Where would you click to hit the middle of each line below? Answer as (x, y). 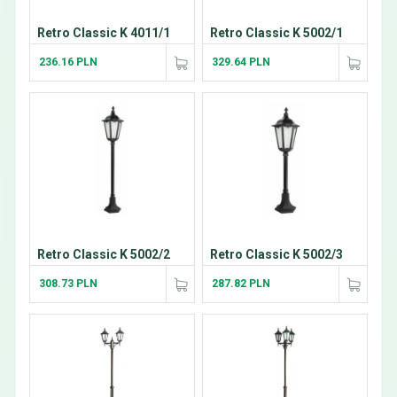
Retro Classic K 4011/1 (103, 33)
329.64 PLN (241, 62)
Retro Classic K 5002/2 (103, 255)
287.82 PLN (241, 284)
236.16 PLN (68, 62)
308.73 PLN (68, 284)
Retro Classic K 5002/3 (276, 255)
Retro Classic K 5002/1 (276, 33)
